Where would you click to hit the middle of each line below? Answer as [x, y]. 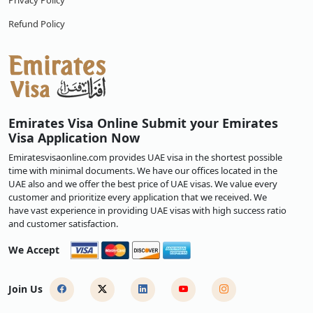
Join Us [26, 289]
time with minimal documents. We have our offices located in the [143, 170]
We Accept [34, 250]
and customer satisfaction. [63, 224]
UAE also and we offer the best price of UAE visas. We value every [143, 184]
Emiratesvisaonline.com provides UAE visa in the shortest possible [145, 157]
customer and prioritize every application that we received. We [138, 197]
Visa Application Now [74, 138]
